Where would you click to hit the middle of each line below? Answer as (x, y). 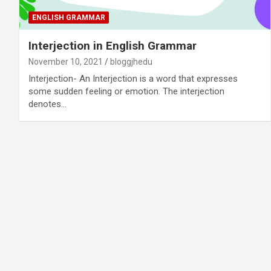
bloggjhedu (131, 61)
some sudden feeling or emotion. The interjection (126, 91)
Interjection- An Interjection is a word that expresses (133, 78)
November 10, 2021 (66, 61)
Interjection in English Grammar (113, 45)
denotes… (47, 104)
